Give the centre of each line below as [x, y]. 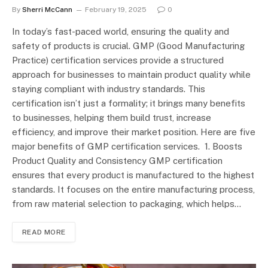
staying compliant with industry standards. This [109, 89]
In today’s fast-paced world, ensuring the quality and [121, 31]
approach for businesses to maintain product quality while [131, 74]
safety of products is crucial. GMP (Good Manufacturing [128, 45]
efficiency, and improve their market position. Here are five [134, 132]
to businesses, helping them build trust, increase [112, 117]
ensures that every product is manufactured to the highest [133, 175]
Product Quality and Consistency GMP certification [117, 160]
